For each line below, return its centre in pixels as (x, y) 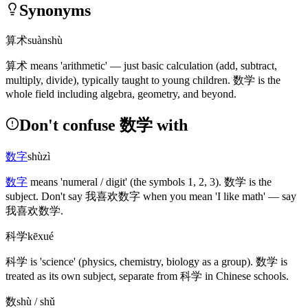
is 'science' (53, 261)
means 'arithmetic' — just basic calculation (122, 65)
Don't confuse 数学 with (103, 125)
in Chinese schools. (245, 276)
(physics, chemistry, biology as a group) (164, 261)
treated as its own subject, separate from (93, 276)
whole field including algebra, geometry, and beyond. (121, 93)
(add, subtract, (246, 65)
